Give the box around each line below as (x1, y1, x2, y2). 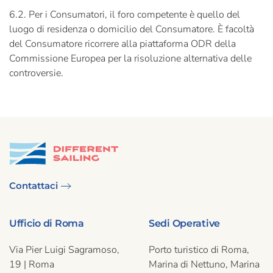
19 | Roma (9, 258, 54, 272)
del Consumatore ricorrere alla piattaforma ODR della (9, 37, 236, 51)
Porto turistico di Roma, (149, 243, 249, 257)
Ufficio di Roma (9, 218, 84, 230)
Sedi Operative (149, 218, 220, 230)
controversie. (9, 66, 63, 80)
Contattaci (9, 180, 58, 192)
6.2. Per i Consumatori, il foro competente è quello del (9, 8, 240, 21)
